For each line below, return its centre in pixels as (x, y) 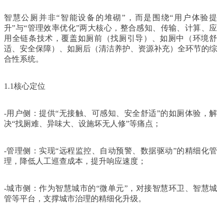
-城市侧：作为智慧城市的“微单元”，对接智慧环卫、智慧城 (110, 188)
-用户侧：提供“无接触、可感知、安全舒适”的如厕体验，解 (110, 113)
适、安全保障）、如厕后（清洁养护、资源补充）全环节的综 (110, 48)
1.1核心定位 (25, 86)
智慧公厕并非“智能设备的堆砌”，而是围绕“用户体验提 (110, 17)
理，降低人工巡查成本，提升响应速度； (75, 161)
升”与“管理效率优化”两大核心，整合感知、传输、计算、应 (110, 28)
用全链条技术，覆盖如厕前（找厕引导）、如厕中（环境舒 (110, 38)
